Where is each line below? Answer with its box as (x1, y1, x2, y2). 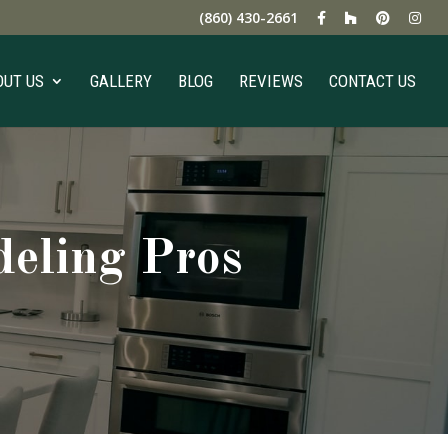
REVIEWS (239, 71, 303, 91)
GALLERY (90, 71, 152, 91)
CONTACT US (329, 71, 416, 91)
